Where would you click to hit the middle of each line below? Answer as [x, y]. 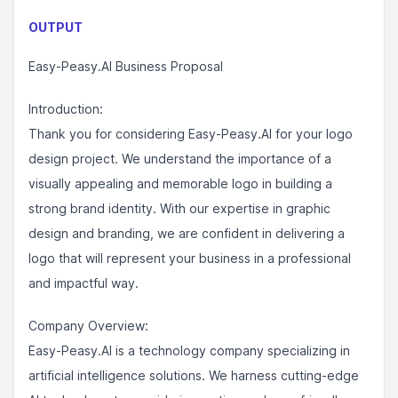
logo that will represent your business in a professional [190, 258]
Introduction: [66, 109]
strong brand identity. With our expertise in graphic [179, 208]
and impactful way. [84, 283]
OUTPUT [56, 27]
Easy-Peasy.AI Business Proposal [126, 66]
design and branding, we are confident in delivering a [187, 233]
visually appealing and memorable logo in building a [180, 183]
